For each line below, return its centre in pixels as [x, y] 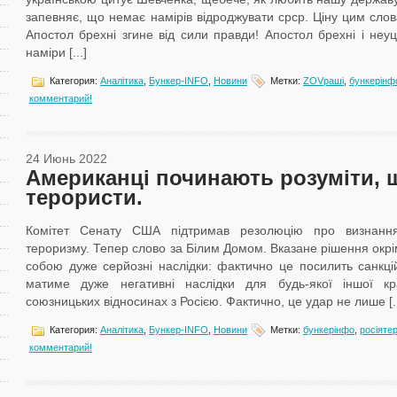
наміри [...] [56, 52]
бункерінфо [329, 329]
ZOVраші [323, 80]
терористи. [84, 197]
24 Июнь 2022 [66, 159]
